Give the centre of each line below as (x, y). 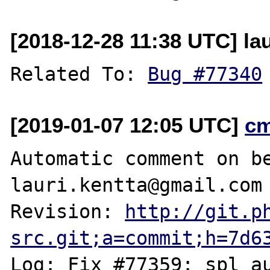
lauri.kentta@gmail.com (137, 185)
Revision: (68, 211)
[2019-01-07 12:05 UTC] (128, 125)
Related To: (79, 74)
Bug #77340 (205, 74)
